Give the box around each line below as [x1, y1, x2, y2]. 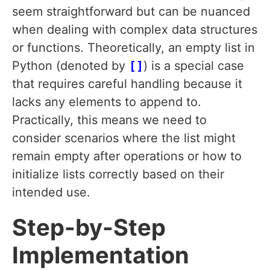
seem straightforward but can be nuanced [12, 4, 250, 19]
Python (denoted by [12, 58, 129, 74]
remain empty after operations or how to [12, 149, 242, 164]
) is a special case [143, 58, 244, 74]
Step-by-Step [12, 213, 166, 242]
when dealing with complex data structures [12, 22, 257, 37]
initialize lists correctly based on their [12, 167, 224, 182]
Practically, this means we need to [12, 113, 207, 128]
